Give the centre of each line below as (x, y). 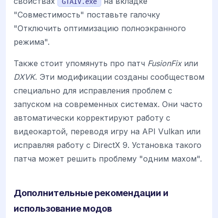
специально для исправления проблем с (93, 90)
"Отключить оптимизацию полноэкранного (100, 28)
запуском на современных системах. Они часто (108, 104)
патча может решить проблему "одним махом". (108, 158)
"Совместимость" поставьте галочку (87, 14)
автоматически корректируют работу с (92, 118)
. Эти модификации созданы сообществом (120, 77)
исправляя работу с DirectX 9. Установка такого (108, 145)
